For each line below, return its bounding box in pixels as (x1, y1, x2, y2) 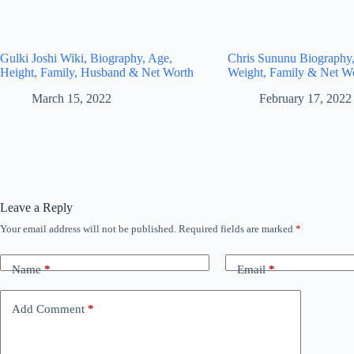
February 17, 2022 (259, 91, 352, 105)
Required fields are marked (179, 222, 296, 235)
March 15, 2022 (32, 91, 111, 105)
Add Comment (12, 303, 85, 316)
